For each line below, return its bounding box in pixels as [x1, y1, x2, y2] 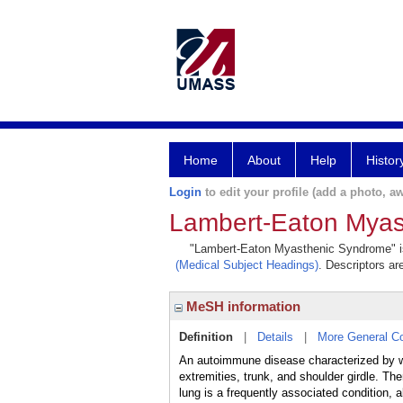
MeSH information [183, 299, 300, 314]
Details [257, 330, 293, 344]
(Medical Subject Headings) [175, 258, 318, 272]
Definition [179, 330, 233, 344]
